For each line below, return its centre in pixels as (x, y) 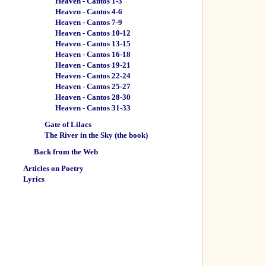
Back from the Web (66, 152)
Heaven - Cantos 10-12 (93, 33)
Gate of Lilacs (68, 124)
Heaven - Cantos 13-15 (93, 44)
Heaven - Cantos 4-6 (89, 12)
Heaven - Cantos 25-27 (93, 86)
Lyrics (34, 179)
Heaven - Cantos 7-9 (89, 22)
